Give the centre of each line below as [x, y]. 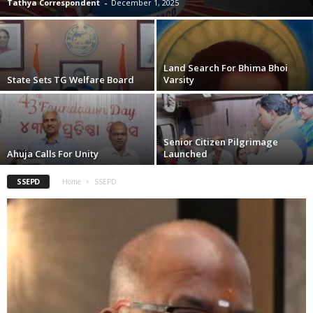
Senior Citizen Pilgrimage [221, 142]
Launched [185, 154]
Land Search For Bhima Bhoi [226, 68]
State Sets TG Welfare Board [71, 80]
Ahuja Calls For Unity [53, 154]
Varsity [179, 80]
